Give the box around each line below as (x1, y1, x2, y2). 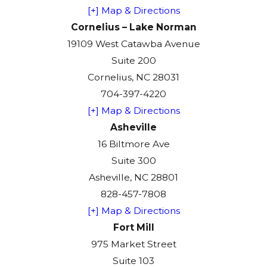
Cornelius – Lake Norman (70, 21, 197, 33)
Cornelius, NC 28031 (88, 72, 179, 83)
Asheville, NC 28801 (89, 172, 178, 184)
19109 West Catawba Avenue (67, 38, 200, 50)
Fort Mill (113, 222, 154, 234)
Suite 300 (111, 155, 156, 167)
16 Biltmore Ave (97, 138, 170, 150)
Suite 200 (111, 55, 156, 67)
